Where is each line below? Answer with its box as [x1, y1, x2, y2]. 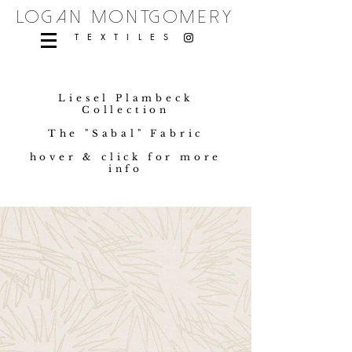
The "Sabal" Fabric [47, 127, 204, 139]
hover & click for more [29, 151, 222, 163]
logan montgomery [16, 8, 235, 27]
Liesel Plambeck [58, 92, 193, 104]
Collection [81, 104, 170, 115]
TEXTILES [74, 31, 178, 42]
